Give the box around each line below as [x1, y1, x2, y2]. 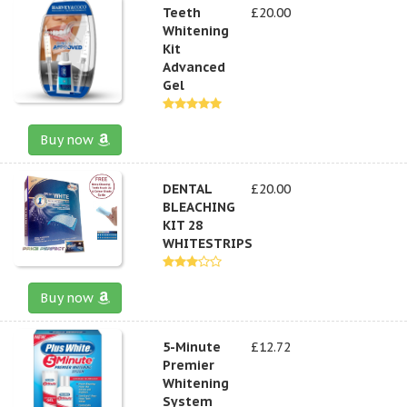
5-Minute [163, 338, 222, 355]
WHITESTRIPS [163, 234, 253, 252]
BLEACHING [163, 198, 236, 215]
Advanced [163, 58, 226, 75]
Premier [163, 356, 215, 373]
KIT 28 [163, 216, 203, 233]
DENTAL [163, 180, 213, 197]
